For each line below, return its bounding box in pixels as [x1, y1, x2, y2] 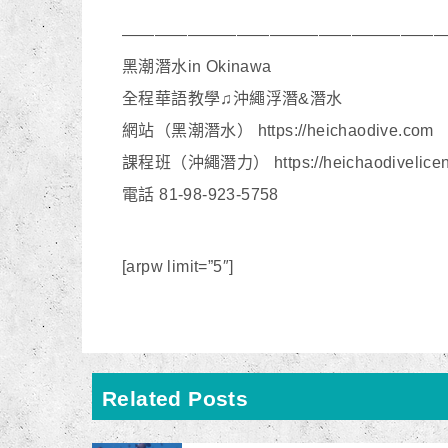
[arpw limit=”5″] [122, 258, 234, 275]
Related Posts [102, 387, 249, 410]
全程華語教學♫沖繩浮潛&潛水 [122, 90, 343, 107]
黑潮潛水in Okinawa [122, 58, 272, 75]
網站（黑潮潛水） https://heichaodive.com [122, 122, 434, 139]
